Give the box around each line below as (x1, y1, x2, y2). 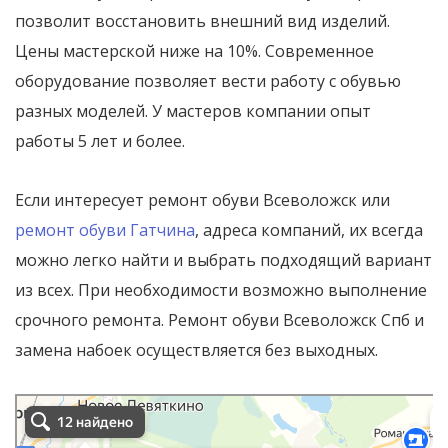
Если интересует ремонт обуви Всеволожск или (15, 189, 390, 211)
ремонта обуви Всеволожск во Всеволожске (15, 396, 278, 413)
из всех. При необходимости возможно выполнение (15, 279, 427, 301)
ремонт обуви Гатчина (15, 219, 195, 241)
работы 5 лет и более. (15, 130, 185, 152)
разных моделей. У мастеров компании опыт (15, 100, 371, 122)
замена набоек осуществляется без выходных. (15, 339, 378, 361)
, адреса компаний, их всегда (195, 219, 423, 241)
